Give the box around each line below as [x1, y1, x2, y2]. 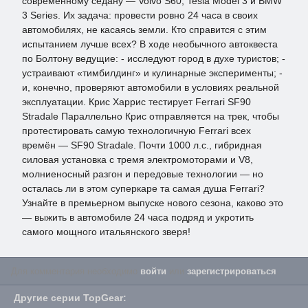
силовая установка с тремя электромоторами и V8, [22, 154, 253, 165]
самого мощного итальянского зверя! [22, 226, 190, 237]
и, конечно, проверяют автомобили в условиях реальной [22, 82, 279, 93]
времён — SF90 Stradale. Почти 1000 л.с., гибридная [22, 140, 262, 151]
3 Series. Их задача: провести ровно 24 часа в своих [22, 10, 258, 21]
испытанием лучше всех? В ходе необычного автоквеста [22, 38, 278, 49]
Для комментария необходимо [11, 266, 140, 276]
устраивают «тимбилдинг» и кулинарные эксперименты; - [22, 67, 283, 78]
